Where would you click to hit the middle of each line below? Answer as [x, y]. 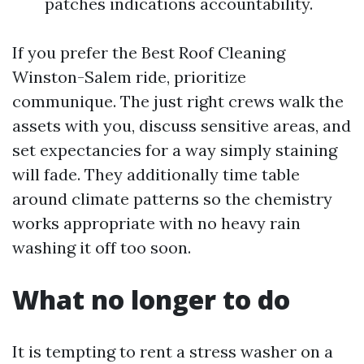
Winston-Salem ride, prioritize [129, 77]
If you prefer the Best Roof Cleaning [149, 52]
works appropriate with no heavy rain [156, 223]
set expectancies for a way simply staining [175, 150]
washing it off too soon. [102, 247]
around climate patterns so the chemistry [172, 199]
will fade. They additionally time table [156, 174]
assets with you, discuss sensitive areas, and [182, 126]
